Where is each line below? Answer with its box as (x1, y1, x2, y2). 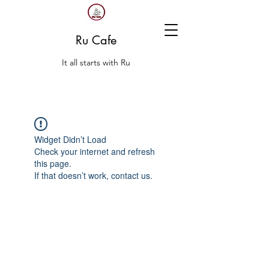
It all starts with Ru (62, 57, 130, 68)
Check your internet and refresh (34, 145, 155, 157)
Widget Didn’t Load (34, 133, 106, 145)
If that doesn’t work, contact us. (34, 169, 153, 181)
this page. (34, 157, 71, 169)
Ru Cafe (76, 32, 116, 48)
